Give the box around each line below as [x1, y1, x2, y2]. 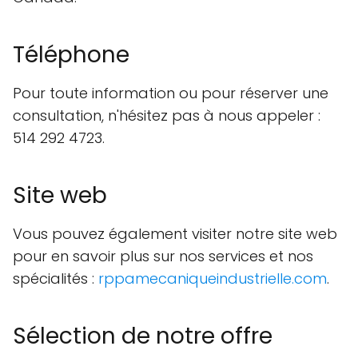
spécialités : [13, 268, 98, 288]
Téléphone [13, 39, 129, 70]
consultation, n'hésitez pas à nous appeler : [13, 105, 320, 125]
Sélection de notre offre [13, 320, 272, 352]
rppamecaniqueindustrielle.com [98, 268, 327, 288]
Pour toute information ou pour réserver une [13, 83, 328, 103]
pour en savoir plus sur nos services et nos [13, 246, 313, 266]
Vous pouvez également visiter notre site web [13, 224, 337, 244]
